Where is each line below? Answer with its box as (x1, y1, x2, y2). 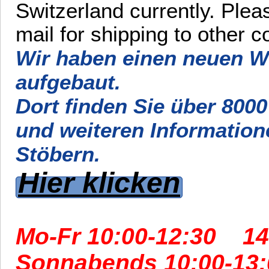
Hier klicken (18, 167, 180, 199)
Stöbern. (16, 142, 100, 166)
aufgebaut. (16, 70, 121, 94)
